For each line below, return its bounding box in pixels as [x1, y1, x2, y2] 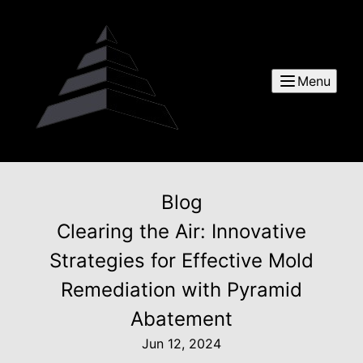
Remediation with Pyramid [61, 278, 302, 301]
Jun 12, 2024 [142, 335, 221, 352]
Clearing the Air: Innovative [57, 220, 306, 243]
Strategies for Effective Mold [49, 249, 314, 272]
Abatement [130, 307, 233, 331]
